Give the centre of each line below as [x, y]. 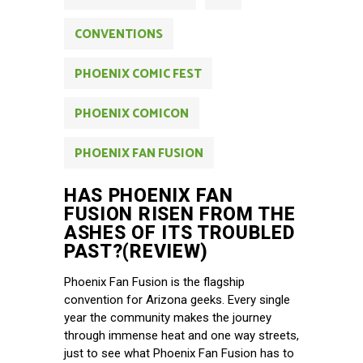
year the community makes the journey [168, 318]
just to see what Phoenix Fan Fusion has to [179, 354]
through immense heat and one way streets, [181, 336]
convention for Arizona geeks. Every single [177, 300]
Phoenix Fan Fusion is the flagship [154, 282]
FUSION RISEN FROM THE [180, 215]
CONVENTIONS [119, 35]
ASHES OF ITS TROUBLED [179, 233]
